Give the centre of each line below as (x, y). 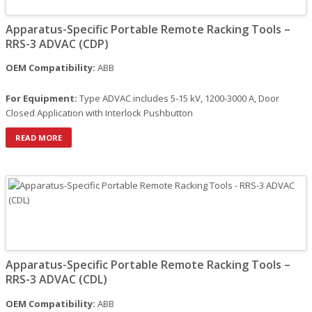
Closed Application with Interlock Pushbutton (99, 113)
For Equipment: (41, 99)
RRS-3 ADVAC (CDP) (57, 44)
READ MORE (39, 138)
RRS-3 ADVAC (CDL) (56, 280)
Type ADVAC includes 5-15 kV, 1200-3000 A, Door (178, 99)
